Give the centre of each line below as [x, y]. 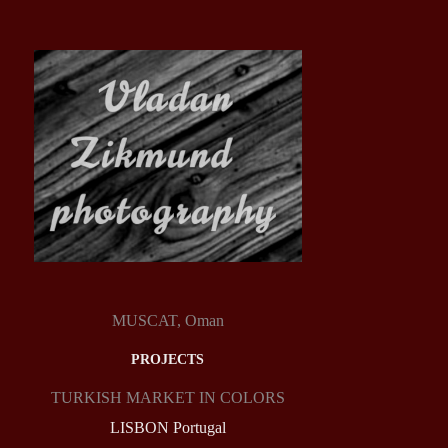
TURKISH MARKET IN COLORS [167, 398]
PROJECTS [168, 360]
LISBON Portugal [167, 428]
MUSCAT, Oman [167, 321]
